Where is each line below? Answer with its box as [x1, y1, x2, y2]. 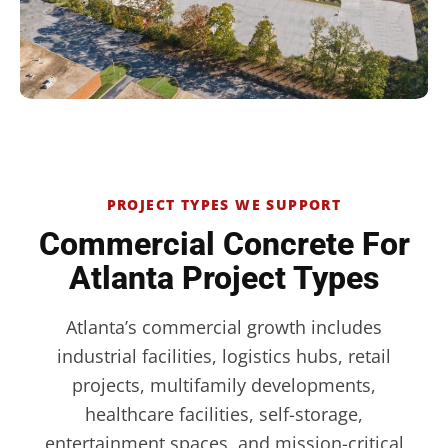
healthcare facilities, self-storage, [85, 402, 363, 427]
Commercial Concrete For [38, 225, 410, 264]
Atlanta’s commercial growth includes [66, 315, 382, 340]
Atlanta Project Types [69, 259, 379, 298]
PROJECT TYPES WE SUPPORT [106, 195, 342, 215]
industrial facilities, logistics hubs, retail [57, 344, 391, 369]
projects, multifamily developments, [72, 373, 376, 398]
